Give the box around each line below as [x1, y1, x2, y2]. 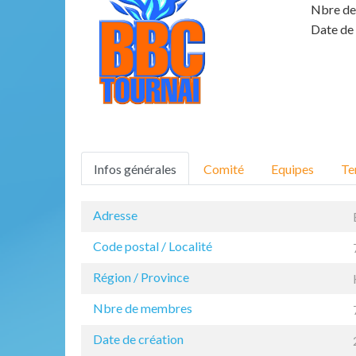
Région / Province [93, 269, 189, 284]
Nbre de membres [93, 300, 192, 315]
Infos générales [94, 161, 176, 176]
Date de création [93, 331, 184, 346]
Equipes [271, 161, 314, 176]
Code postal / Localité [93, 238, 212, 253]
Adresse [93, 207, 137, 222]
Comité [203, 161, 244, 176]
